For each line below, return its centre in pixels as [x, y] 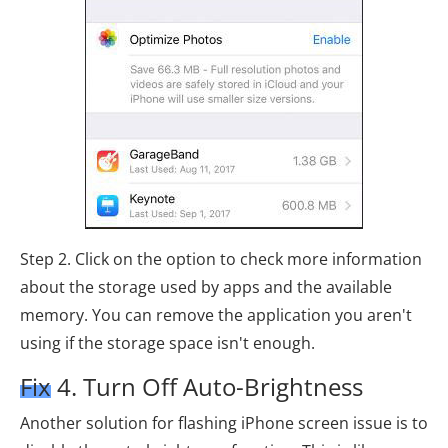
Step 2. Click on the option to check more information [221, 258]
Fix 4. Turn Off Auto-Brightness [191, 386]
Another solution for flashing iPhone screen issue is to [224, 422]
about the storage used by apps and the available [206, 286]
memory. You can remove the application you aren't [216, 314]
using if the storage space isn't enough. [167, 342]
